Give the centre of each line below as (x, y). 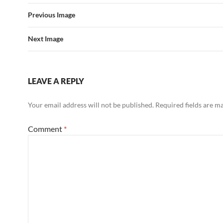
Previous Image (52, 15)
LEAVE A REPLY (56, 81)
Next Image (46, 39)
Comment (46, 129)
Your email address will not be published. (91, 105)
